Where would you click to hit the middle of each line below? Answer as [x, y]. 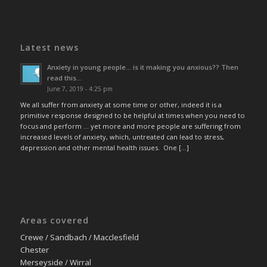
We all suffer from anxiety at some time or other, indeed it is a [121, 105]
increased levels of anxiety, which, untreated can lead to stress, [122, 137]
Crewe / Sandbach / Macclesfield [79, 237]
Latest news [49, 47]
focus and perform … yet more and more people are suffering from [130, 126]
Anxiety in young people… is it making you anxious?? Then [142, 67]
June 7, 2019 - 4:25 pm [80, 89]
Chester [34, 249]
